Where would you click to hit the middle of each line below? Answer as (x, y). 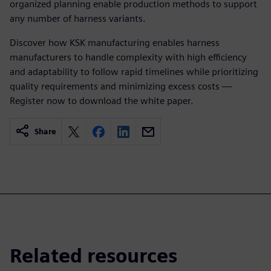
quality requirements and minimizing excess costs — (121, 86)
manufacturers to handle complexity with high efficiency (128, 57)
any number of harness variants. (78, 18)
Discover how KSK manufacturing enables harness (115, 43)
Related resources (93, 256)
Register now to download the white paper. (102, 101)
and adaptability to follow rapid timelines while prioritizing (134, 72)
